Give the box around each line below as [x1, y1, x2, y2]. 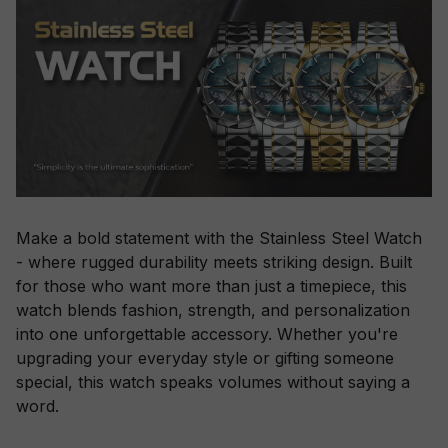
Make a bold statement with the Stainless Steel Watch [16, 228, 422, 249]
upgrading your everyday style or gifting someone [16, 348, 394, 369]
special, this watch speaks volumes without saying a [16, 372, 410, 393]
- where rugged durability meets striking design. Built [16, 252, 412, 273]
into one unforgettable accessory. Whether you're [16, 324, 398, 345]
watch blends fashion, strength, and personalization [16, 300, 410, 321]
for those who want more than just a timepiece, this [16, 276, 407, 297]
